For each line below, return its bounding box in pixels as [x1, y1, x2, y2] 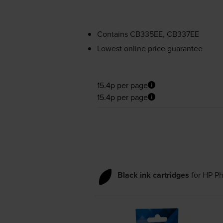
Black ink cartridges [117, 169, 189, 181]
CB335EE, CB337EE [129, 28, 199, 39]
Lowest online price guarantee [97, 42, 203, 54]
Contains [97, 28, 130, 39]
